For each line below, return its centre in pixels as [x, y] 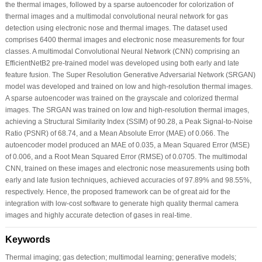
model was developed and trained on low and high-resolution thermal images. [129, 86]
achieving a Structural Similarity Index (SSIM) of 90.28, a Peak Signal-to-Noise [129, 121]
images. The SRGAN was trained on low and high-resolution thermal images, [127, 110]
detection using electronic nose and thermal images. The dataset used [116, 28]
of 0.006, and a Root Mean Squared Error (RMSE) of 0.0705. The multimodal [126, 156]
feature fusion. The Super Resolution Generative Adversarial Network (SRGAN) [130, 75]
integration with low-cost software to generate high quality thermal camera [122, 203]
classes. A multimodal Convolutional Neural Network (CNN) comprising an [122, 51]
